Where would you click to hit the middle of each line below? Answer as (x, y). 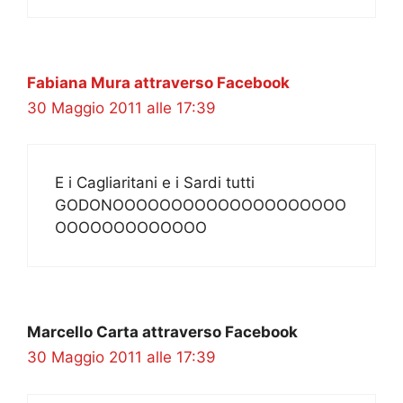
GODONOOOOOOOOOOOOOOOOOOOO (201, 206)
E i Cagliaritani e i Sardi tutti (155, 183)
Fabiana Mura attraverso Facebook (158, 82)
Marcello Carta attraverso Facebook (162, 332)
